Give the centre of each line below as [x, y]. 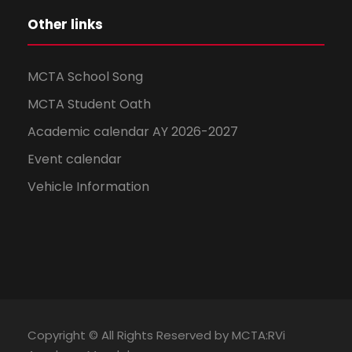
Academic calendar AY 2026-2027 [133, 131]
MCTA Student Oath [89, 104]
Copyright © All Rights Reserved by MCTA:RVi [156, 335]
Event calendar [75, 159]
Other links [65, 24]
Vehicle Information [88, 186]
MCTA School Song [85, 76]
